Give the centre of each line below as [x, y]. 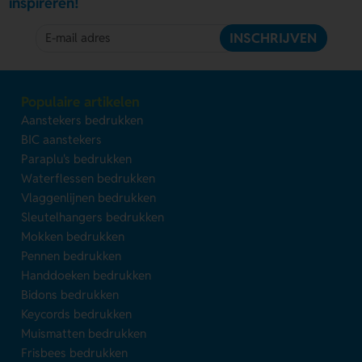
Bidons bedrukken [70, 294]
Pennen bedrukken [72, 255]
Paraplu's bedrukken [77, 158]
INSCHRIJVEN [274, 38]
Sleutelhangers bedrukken [93, 217]
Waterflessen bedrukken [88, 178]
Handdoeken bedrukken [86, 275]
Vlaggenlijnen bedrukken [89, 197]
